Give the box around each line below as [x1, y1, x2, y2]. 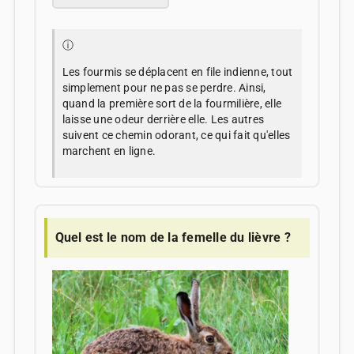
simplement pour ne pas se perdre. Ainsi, [62, 81, 266, 94]
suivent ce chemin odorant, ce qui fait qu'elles [62, 128, 291, 141]
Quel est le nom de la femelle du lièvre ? [55, 229, 291, 245]
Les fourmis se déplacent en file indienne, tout [62, 65, 293, 78]
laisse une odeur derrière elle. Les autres [62, 112, 265, 126]
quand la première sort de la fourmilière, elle [62, 96, 282, 110]
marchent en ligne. [62, 144, 156, 157]
